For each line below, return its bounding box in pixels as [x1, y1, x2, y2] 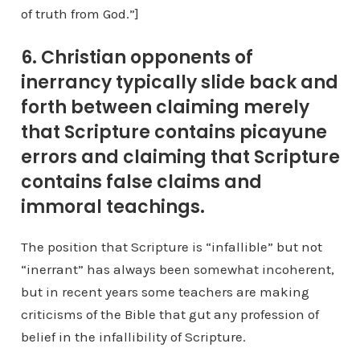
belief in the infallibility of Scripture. [20, 329, 246, 346]
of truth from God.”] [20, 6, 139, 22]
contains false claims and [20, 170, 262, 195]
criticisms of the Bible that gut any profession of [20, 306, 319, 323]
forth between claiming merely [20, 95, 309, 121]
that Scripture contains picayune [20, 120, 327, 145]
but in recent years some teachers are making [20, 284, 309, 301]
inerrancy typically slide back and [20, 70, 338, 96]
